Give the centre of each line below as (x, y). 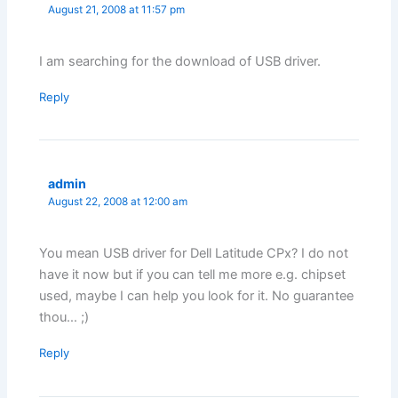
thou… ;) (64, 318)
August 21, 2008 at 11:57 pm (117, 9)
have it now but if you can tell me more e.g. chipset (193, 275)
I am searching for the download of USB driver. (180, 61)
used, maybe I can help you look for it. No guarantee (197, 296)
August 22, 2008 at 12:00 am (118, 201)
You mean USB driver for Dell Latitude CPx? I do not (194, 254)
